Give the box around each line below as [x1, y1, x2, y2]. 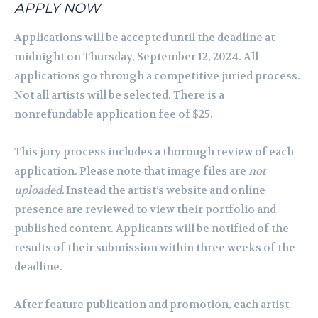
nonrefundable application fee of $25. [14, 107, 213, 122]
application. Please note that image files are [14, 164, 248, 179]
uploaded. [14, 183, 64, 198]
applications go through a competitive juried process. [14, 69, 300, 84]
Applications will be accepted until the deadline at [14, 31, 275, 45]
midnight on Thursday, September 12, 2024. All [14, 50, 258, 65]
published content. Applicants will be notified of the [14, 221, 289, 236]
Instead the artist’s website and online [64, 183, 265, 198]
